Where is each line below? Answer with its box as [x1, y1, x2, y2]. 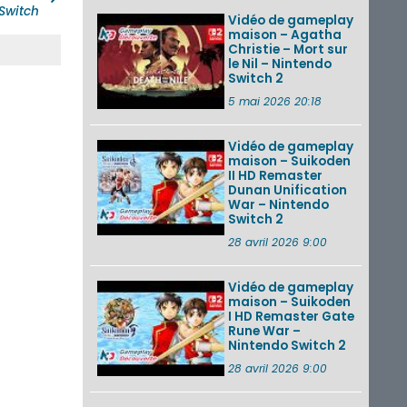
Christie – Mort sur [228, 40, 348, 58]
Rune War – [228, 322, 301, 340]
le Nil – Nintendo [228, 55, 332, 73]
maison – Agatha [228, 25, 342, 44]
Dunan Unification [228, 181, 347, 199]
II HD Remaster [228, 166, 323, 184]
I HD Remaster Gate [228, 307, 354, 325]
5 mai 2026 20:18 [228, 93, 322, 109]
